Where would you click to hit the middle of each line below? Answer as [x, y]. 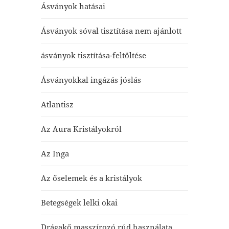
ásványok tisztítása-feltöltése [93, 55]
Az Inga [55, 153]
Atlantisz [57, 104]
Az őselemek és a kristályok [91, 178]
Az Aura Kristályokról [81, 129]
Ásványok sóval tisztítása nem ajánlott [111, 31]
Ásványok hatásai [73, 6]
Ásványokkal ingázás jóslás [91, 80]
